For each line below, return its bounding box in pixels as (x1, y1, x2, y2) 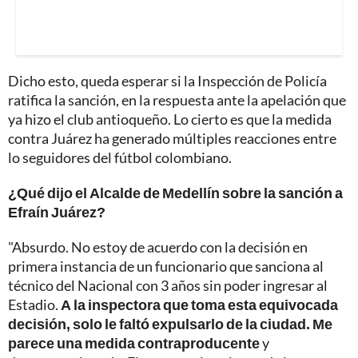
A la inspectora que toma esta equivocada (61, 296, 338, 314)
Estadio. (8, 296, 61, 314)
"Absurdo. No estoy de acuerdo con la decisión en (8, 238, 308, 257)
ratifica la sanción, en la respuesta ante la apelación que (8, 91, 346, 109)
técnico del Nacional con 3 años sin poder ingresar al (8, 276, 328, 295)
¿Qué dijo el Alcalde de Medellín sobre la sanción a (8, 184, 343, 202)
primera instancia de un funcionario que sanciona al (8, 257, 324, 276)
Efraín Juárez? (8, 203, 105, 221)
